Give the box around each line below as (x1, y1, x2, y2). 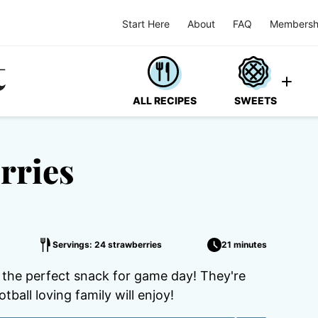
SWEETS (234, 94, 277, 106)
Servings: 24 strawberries (53, 239, 163, 250)
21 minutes (221, 239, 267, 250)
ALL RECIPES (133, 94, 197, 106)
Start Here (122, 17, 170, 30)
